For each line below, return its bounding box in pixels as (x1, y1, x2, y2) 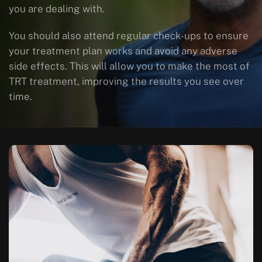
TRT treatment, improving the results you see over (9, 75, 244, 88)
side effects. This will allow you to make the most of (9, 60, 250, 73)
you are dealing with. (9, 3, 105, 15)
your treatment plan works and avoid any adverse (9, 45, 237, 57)
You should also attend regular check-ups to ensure (9, 30, 249, 42)
